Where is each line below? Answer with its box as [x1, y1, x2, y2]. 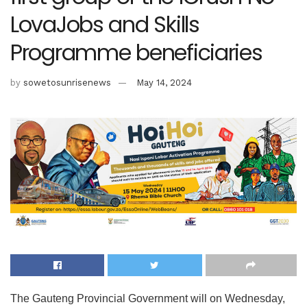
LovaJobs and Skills [10, 9, 199, 40]
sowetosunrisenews [23, 77, 111, 88]
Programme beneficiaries [10, 37, 262, 69]
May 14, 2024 [136, 77, 192, 88]
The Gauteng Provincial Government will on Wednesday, [10, 292, 285, 304]
